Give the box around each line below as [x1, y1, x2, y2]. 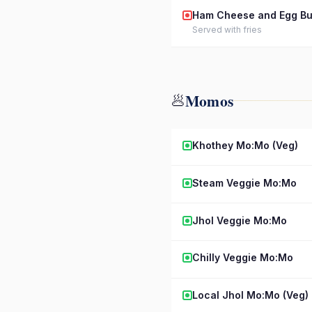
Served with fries [192, 24, 262, 36]
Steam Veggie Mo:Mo [192, 176, 297, 189]
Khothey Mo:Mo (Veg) [192, 139, 298, 152]
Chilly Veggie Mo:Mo [192, 251, 293, 264]
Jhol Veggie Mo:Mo [192, 214, 287, 226]
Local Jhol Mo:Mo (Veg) [192, 289, 309, 302]
